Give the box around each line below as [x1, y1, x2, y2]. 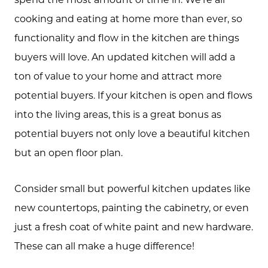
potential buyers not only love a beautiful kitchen [14, 126, 250, 139]
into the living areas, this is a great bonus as [14, 107, 221, 120]
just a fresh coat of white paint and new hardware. [14, 220, 253, 233]
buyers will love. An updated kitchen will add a [14, 50, 235, 63]
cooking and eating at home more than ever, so [14, 11, 242, 25]
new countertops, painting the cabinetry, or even [14, 201, 249, 214]
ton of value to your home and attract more [14, 69, 222, 82]
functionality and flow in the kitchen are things [14, 31, 239, 44]
